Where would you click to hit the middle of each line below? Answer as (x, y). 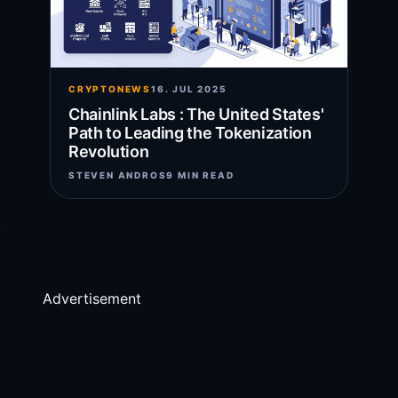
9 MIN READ (200, 175)
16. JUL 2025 (189, 89)
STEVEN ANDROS (118, 175)
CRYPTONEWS (110, 89)
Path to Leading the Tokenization (190, 133)
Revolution (109, 151)
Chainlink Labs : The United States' (196, 114)
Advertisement (92, 298)
